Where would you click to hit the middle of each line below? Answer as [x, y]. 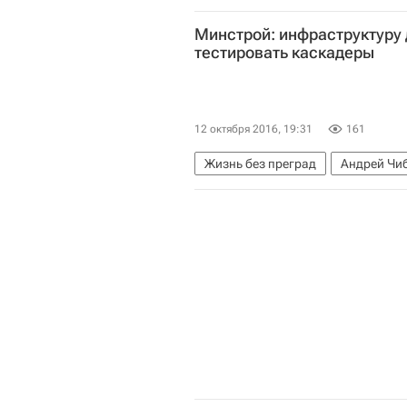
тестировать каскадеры [284, 53]
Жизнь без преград [260, 163]
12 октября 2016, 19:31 [253, 129]
